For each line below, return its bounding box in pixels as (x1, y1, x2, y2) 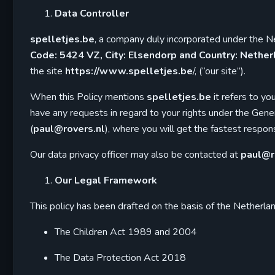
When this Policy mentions (30, 90, 147, 104)
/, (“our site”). (193, 64, 246, 78)
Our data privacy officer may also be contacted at (30, 148, 241, 161)
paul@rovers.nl (33, 122, 105, 136)
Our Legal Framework (55, 174, 157, 187)
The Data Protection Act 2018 (55, 251, 186, 265)
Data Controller (55, 7, 129, 20)
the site (30, 64, 65, 78)
